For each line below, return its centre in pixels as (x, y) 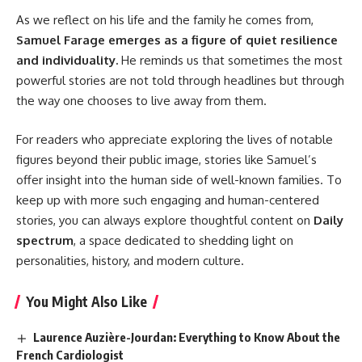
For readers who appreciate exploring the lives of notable (175, 139)
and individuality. (67, 61)
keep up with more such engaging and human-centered (168, 200)
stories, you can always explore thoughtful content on (165, 220)
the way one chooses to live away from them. (141, 101)
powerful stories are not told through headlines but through (180, 81)
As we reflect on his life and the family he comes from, (165, 20)
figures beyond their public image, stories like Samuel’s (166, 159)
